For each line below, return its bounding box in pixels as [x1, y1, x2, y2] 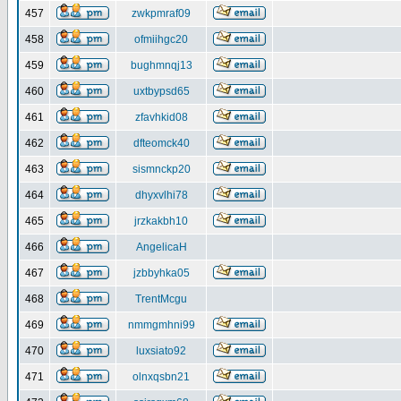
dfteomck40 [132, 137, 190, 149]
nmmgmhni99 [127, 319, 195, 331]
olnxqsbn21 [132, 371, 190, 383]
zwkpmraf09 [132, 7, 191, 20]
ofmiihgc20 [134, 33, 188, 46]
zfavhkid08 [134, 111, 188, 124]
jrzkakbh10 [134, 215, 188, 227]
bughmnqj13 [130, 59, 192, 72]
